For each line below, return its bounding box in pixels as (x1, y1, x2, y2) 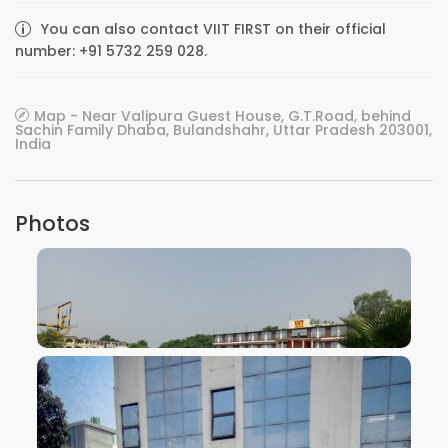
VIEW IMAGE (184, 334, 264, 355)
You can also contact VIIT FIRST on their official (41, 19, 386, 39)
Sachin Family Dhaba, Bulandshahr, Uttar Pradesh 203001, (15, 120, 432, 140)
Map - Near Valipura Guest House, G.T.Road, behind (34, 106, 411, 126)
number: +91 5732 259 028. (15, 41, 207, 61)
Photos (15, 209, 90, 238)
